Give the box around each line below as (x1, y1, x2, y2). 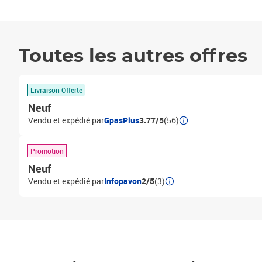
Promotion (30, 146, 64, 156)
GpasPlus (104, 115, 139, 126)
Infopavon (104, 175, 142, 187)
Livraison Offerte (30, 85, 82, 95)
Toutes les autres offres (19, 47, 247, 65)
